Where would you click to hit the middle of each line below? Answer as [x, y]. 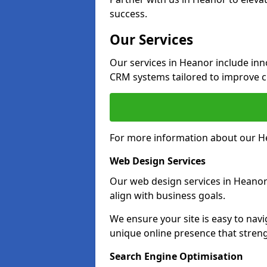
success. [128, 14]
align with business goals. [167, 195]
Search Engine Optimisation [176, 256]
